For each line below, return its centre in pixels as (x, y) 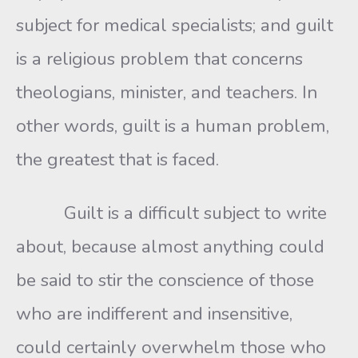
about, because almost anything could (170, 247)
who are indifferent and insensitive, (154, 314)
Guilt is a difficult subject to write (171, 213)
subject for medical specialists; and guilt (175, 25)
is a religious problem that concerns (159, 59)
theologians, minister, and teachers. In (167, 92)
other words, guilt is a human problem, (173, 126)
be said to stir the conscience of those (165, 280)
